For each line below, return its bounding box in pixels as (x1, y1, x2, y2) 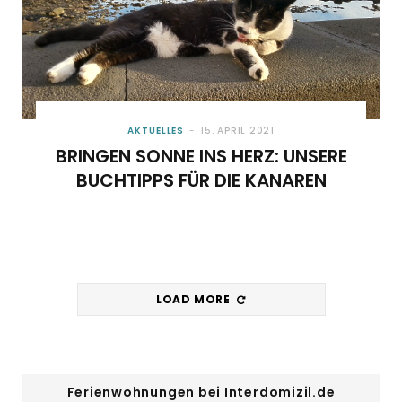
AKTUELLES (127, 124, 185, 138)
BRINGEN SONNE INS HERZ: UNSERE (55, 144, 347, 170)
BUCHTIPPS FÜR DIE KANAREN (75, 168, 327, 194)
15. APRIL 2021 (200, 124, 275, 138)
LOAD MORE (156, 292, 234, 308)
